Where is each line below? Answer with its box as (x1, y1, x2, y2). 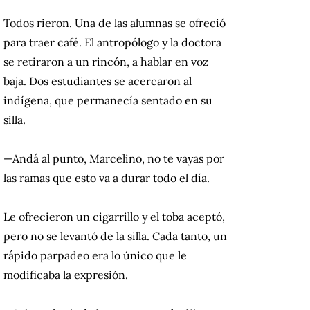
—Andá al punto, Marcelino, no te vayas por (3, 152, 224, 166)
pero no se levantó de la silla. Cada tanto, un (3, 229, 227, 244)
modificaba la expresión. (3, 268, 128, 282)
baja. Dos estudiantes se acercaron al (3, 74, 192, 89)
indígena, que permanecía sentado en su (3, 93, 212, 108)
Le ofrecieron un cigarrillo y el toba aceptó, (3, 210, 225, 224)
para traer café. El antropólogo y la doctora (3, 35, 221, 50)
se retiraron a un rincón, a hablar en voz (3, 55, 208, 69)
